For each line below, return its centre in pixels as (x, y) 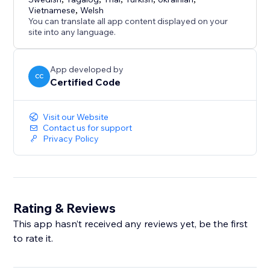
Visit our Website (76, 117)
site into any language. (72, 32)
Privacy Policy (71, 139)
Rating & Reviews (65, 208)
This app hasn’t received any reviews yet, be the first (131, 224)
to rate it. (33, 238)
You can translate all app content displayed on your (128, 21)
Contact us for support (88, 128)
